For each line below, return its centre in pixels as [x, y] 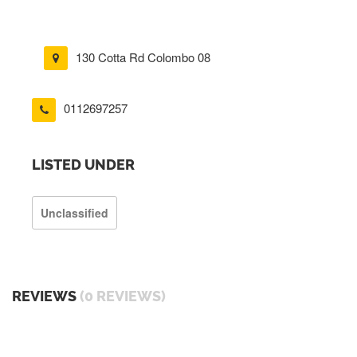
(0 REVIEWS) [123, 296]
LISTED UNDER [83, 164]
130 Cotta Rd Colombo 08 [143, 57]
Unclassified [75, 212]
